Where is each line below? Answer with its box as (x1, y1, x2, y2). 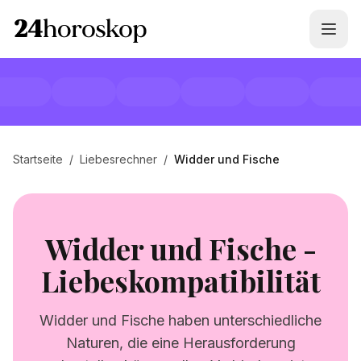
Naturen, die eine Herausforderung (65, 334, 296, 351)
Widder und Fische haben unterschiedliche (39, 312, 322, 329)
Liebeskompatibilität (40, 261, 321, 300)
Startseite (13, 152, 63, 166)
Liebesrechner (80, 152, 157, 166)
